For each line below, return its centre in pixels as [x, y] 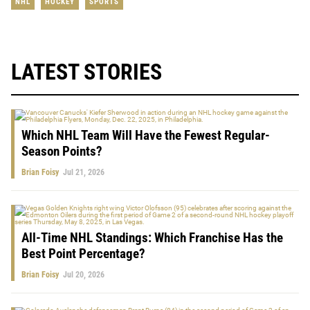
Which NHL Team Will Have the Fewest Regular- [146, 135]
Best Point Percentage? [83, 253]
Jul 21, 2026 [84, 172]
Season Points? [62, 151]
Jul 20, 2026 [84, 274]
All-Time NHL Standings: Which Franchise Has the [152, 237]
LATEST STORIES [86, 72]
